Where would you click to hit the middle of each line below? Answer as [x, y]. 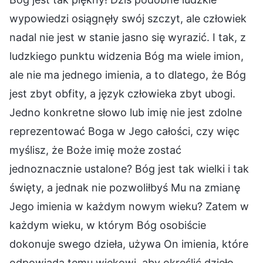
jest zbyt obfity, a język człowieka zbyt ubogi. [122, 93]
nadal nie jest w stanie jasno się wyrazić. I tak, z [128, 37]
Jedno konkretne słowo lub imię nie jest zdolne [126, 112]
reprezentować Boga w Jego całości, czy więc [124, 131]
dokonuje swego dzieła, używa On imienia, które [129, 244]
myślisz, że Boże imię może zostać [95, 150]
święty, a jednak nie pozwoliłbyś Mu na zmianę [125, 187]
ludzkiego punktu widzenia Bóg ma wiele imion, [127, 56]
